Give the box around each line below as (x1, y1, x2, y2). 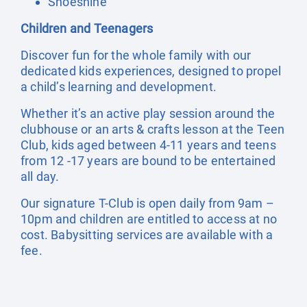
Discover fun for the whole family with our (21, 48, 251, 62)
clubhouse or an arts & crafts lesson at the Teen (21, 122, 285, 136)
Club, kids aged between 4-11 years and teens (21, 138, 276, 152)
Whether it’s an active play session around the (21, 106, 275, 121)
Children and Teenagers (21, 21, 153, 36)
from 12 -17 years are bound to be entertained (21, 153, 276, 168)
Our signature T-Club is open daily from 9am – (21, 196, 275, 210)
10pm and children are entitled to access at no (21, 212, 278, 226)
